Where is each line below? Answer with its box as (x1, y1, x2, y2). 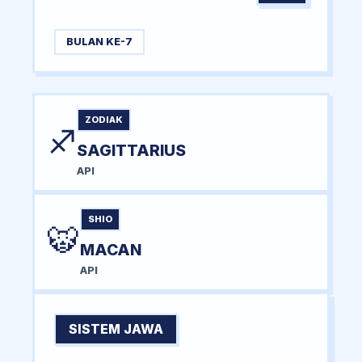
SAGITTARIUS (77, 140, 186, 160)
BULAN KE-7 (65, 36, 133, 48)
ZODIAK (85, 113, 123, 125)
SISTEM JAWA (69, 320, 163, 337)
